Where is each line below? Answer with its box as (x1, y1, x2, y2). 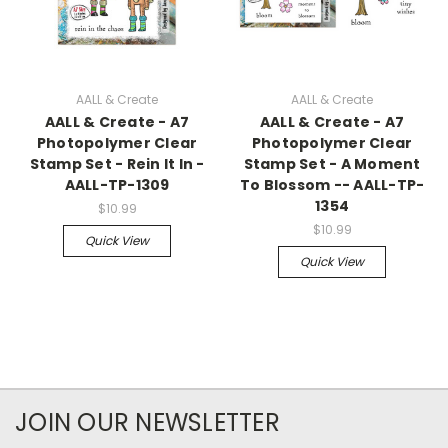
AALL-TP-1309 (64, 174, 170, 195)
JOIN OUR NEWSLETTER (15, 405, 280, 439)
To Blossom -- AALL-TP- (239, 174, 425, 195)
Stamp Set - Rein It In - (29, 153, 205, 174)
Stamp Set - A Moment (243, 153, 421, 174)
